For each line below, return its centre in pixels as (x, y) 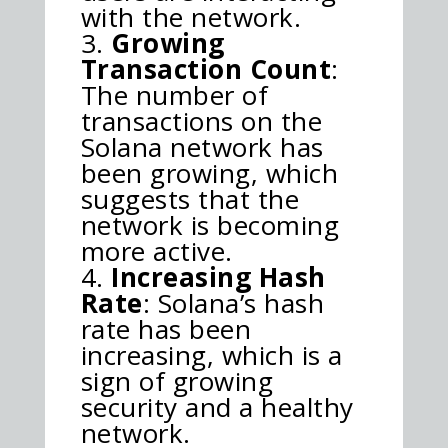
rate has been (166, 328)
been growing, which (209, 172)
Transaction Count (206, 68)
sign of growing (177, 380)
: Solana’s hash (233, 302)
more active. (156, 250)
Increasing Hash (218, 276)
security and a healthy (217, 406)
